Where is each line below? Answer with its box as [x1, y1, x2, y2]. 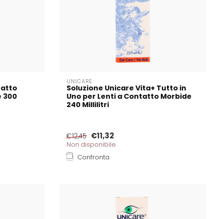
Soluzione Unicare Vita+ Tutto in [66, 83, 186, 93]
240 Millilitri [66, 99, 109, 109]
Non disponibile [66, 140, 116, 149]
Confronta [77, 152, 109, 162]
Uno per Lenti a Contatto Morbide [66, 91, 192, 101]
